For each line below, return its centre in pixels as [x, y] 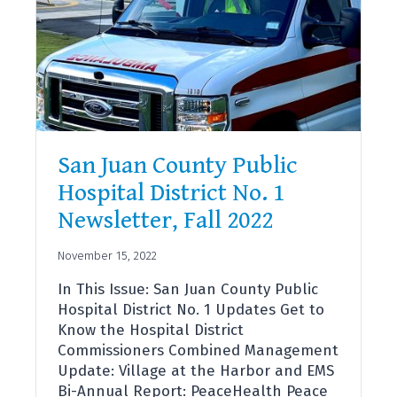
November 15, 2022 [107, 255]
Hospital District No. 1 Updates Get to [191, 309]
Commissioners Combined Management [198, 350]
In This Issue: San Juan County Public [188, 289]
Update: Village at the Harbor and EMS [196, 370]
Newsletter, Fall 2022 [165, 221]
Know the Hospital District [151, 330]
